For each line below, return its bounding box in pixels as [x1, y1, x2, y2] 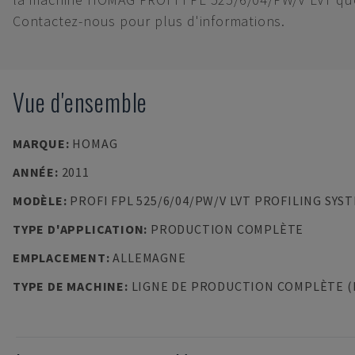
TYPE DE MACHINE [13, 278, 124, 294]
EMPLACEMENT [13, 250, 106, 265]
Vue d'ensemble [13, 84, 148, 120]
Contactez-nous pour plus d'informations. [13, 12, 285, 30]
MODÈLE [13, 193, 63, 208]
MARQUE [13, 136, 66, 151]
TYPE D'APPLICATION [13, 221, 144, 237]
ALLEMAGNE [113, 250, 186, 265]
